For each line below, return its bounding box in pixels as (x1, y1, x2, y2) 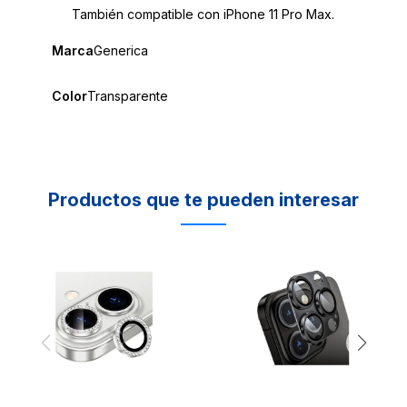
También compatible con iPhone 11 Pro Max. (72, 5, 335, 22)
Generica (93, 42, 148, 58)
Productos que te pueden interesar (48, 188, 359, 211)
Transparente (86, 87, 168, 104)
